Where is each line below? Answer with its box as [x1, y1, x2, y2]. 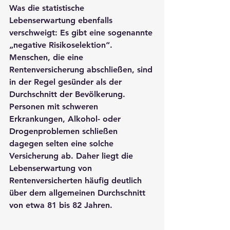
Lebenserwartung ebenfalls [9, 15, 115, 25]
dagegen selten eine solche [9, 138, 116, 148]
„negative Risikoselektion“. [9, 40, 115, 50]
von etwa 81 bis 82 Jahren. [9, 200, 112, 210]
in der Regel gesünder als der [9, 76, 124, 87]
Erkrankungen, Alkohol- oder [9, 113, 123, 124]
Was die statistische [9, 3, 87, 13]
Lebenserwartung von [9, 163, 94, 173]
